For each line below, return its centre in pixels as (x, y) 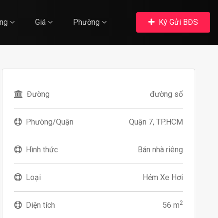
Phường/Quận (50, 122)
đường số (166, 94)
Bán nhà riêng (160, 149)
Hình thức (42, 149)
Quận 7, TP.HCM (156, 122)
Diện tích (41, 205)
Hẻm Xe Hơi (163, 177)
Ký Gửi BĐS (177, 22)
